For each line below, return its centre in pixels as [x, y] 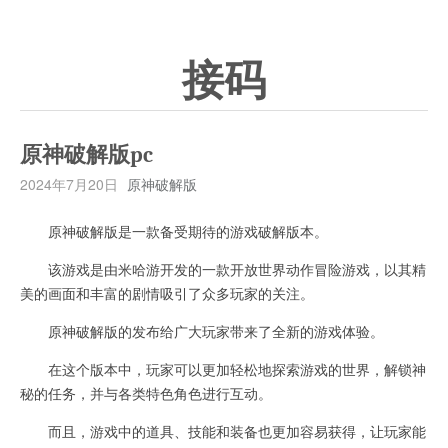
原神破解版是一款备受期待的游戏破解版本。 [174, 231]
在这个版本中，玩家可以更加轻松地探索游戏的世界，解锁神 [223, 369]
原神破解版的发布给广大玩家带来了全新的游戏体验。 [202, 331]
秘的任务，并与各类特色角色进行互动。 [146, 393]
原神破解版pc [86, 155]
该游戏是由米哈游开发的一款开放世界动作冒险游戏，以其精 [223, 269]
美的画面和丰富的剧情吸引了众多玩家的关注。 [167, 293]
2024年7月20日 [69, 184]
